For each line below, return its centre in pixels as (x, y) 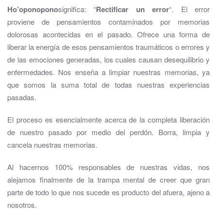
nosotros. (22, 205)
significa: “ (77, 9)
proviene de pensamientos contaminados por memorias (108, 22)
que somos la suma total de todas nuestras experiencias (108, 85)
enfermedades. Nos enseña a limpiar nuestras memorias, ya (108, 72)
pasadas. (22, 97)
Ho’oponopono (33, 9)
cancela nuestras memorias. (52, 145)
